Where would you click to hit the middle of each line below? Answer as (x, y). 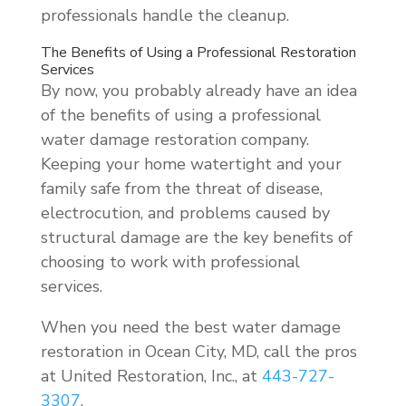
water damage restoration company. (174, 139)
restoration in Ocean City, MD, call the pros (198, 351)
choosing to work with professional (170, 261)
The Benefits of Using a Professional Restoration (198, 52)
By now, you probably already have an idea (198, 90)
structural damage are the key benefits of (196, 237)
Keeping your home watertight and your (191, 164)
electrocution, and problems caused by (185, 213)
